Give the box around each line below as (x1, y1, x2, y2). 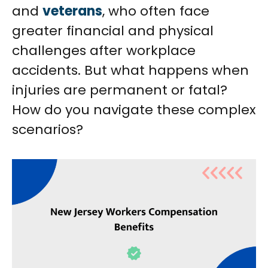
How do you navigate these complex (12, 100, 256, 119)
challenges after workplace (12, 41, 196, 60)
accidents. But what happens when (12, 61, 249, 80)
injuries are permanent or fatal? (12, 81, 227, 99)
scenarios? (12, 120, 83, 139)
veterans (42, 2, 102, 20)
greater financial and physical (12, 22, 214, 40)
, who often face (102, 2, 209, 20)
